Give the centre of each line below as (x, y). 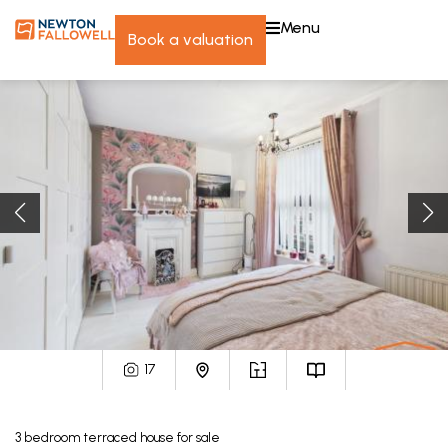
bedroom (52, 437)
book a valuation (195, 39)
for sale (198, 437)
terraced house (128, 437)
